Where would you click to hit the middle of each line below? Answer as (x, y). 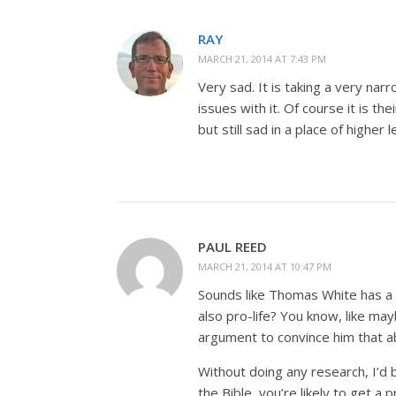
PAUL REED (232, 247)
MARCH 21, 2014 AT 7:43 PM (262, 59)
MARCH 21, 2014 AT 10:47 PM (265, 267)
